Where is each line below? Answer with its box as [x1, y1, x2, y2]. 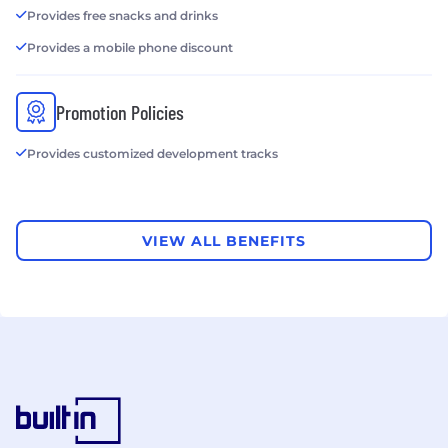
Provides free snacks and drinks [27, 8, 218, 24]
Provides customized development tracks [27, 146, 278, 162]
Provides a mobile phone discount [27, 40, 233, 56]
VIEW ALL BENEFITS [142, 231, 306, 250]
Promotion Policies [56, 100, 184, 125]
